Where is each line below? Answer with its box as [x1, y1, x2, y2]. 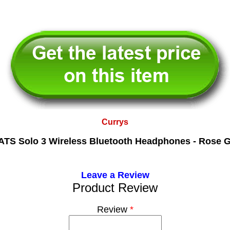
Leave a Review [81, 170, 149, 180]
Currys [102, 118, 128, 126]
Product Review [72, 181, 158, 195]
